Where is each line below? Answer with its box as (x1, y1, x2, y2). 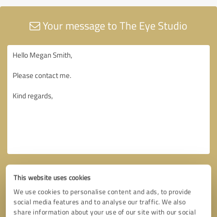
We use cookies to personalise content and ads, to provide (14, 187, 191, 196)
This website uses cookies (14, 173, 91, 182)
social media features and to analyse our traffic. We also (14, 197, 186, 206)
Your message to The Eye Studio (40, 17, 187, 33)
